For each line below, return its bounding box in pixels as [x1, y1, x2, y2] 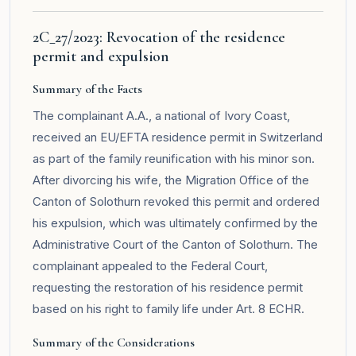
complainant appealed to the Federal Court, [33, 257, 268, 273]
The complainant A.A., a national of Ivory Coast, [33, 107, 290, 123]
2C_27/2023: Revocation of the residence [33, 27, 286, 47]
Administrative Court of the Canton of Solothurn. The [33, 236, 318, 252]
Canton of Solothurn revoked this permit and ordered [33, 193, 319, 209]
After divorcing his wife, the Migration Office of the [33, 172, 309, 188]
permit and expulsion [33, 46, 170, 66]
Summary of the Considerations [33, 334, 195, 350]
